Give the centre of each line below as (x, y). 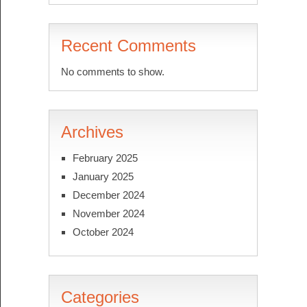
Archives (92, 132)
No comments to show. (112, 71)
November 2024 (108, 213)
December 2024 (108, 195)
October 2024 (103, 232)
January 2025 (103, 176)
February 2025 (105, 158)
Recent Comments (128, 45)
